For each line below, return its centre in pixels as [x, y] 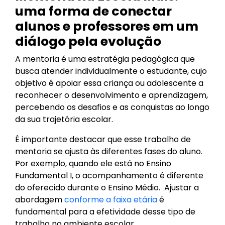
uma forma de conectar [93, 12]
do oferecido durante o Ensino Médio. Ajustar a [107, 188]
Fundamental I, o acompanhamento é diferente [109, 176]
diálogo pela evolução [89, 42]
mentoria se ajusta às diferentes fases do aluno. [109, 152]
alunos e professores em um [107, 27]
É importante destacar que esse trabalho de [103, 140]
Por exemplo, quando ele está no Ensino [93, 164]
